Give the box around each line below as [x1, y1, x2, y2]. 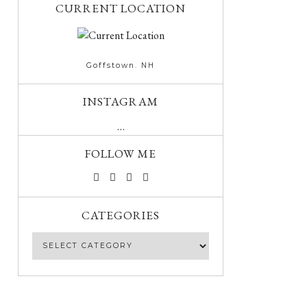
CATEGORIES [82, 207, 160, 223]
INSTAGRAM [83, 93, 158, 109]
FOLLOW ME [85, 145, 156, 161]
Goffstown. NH [86, 60, 155, 70]
